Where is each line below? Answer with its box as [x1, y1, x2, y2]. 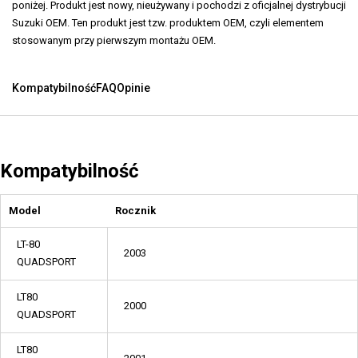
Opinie [117, 82, 150, 94]
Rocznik [115, 205, 156, 217]
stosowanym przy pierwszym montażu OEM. [12, 34, 216, 46]
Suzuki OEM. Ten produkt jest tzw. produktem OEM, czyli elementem [12, 17, 324, 29]
